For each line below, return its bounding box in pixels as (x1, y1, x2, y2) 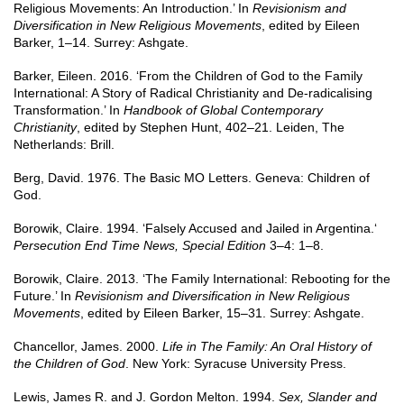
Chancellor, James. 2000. (14, 339, 162, 353)
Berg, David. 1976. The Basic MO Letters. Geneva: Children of (14, 170, 370, 185)
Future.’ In (14, 289, 75, 303)
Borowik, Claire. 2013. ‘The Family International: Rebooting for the (14, 271, 390, 286)
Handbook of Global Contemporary (124, 103, 323, 117)
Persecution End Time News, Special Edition (14, 238, 266, 252)
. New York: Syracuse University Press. (125, 356, 346, 371)
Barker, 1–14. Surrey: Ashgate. (14, 35, 188, 50)
